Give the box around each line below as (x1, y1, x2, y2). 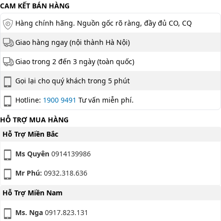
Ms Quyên (15, 149, 49, 159)
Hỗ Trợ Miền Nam (2, 188, 63, 198)
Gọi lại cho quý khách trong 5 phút (15, 76, 130, 86)
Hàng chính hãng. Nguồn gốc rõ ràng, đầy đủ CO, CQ (15, 18, 192, 28)
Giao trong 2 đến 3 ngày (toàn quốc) (15, 57, 134, 67)
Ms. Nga (15, 208, 43, 218)
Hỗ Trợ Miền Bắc (2, 129, 58, 139)
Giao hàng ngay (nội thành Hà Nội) (15, 37, 130, 47)
